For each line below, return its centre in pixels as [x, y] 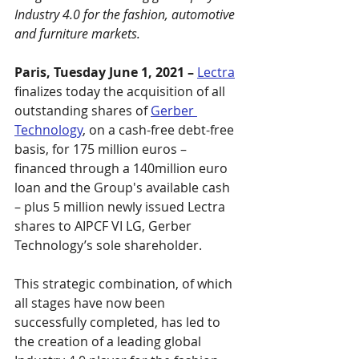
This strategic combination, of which [125, 284]
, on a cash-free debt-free [160, 130]
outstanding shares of [83, 111]
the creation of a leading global [109, 341]
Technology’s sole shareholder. [108, 245]
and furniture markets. [77, 34]
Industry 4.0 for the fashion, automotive [126, 14]
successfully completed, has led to [119, 322]
